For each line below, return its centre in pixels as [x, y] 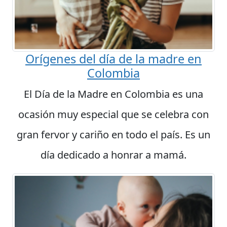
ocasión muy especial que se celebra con [113, 115]
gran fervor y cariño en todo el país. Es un [113, 135]
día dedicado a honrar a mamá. [113, 155]
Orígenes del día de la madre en [113, 59]
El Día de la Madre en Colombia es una [113, 94]
